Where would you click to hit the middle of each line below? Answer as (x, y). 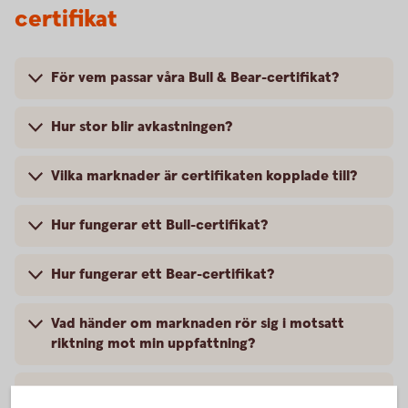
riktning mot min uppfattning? (153, 343)
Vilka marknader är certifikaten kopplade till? (204, 176)
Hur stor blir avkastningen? (142, 127)
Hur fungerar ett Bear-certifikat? (163, 274)
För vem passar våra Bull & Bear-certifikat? (195, 77)
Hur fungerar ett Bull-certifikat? (159, 225)
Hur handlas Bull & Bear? (132, 393)
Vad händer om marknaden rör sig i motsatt (198, 323)
